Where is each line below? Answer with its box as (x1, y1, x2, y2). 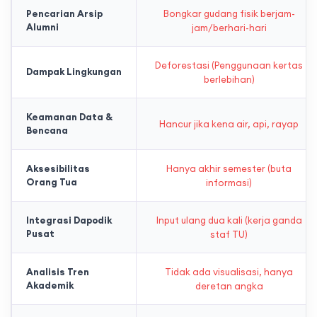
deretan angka (195, 280, 263, 292)
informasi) (206, 177, 252, 189)
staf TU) (210, 229, 248, 241)
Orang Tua (26, 176, 77, 188)
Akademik (26, 279, 74, 292)
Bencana (26, 125, 68, 137)
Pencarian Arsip (26, 8, 103, 20)
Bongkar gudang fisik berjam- (163, 8, 295, 20)
